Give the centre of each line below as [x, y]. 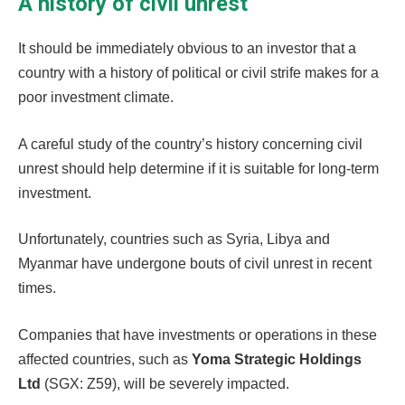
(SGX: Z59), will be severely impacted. [165, 383]
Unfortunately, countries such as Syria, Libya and [174, 240]
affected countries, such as [105, 359]
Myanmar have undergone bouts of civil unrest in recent [195, 264]
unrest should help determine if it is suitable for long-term [198, 168]
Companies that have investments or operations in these [198, 334]
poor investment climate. [98, 98]
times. [37, 288]
